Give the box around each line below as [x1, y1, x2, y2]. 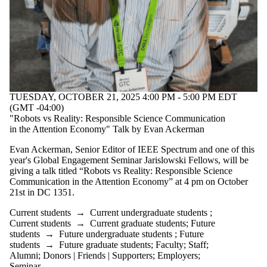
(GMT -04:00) [10, 103, 64, 113]
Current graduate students [90, 218, 186, 229]
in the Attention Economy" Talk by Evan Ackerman [10, 124, 204, 135]
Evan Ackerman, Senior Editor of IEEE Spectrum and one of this [10, 144, 254, 155]
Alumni [10, 250, 38, 261]
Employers [157, 250, 198, 261]
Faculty [156, 240, 184, 250]
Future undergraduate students [59, 229, 172, 240]
